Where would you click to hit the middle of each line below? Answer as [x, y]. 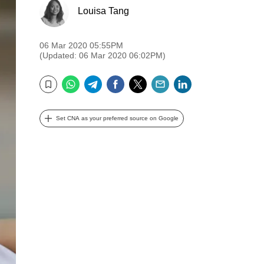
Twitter [164, 80]
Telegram [126, 80]
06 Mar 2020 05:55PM [81, 45]
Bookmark [56, 92]
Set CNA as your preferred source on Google [117, 118]
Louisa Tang [103, 11]
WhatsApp [107, 80]
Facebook [150, 80]
